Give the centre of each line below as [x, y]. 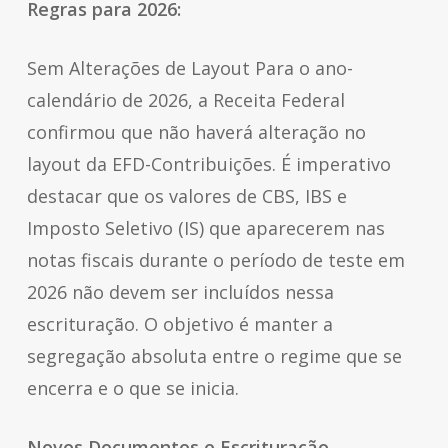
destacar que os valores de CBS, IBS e [186, 196]
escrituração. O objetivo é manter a [179, 324]
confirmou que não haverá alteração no [196, 132]
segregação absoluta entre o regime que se [214, 356]
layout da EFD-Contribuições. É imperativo [208, 164]
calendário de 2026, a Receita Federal [185, 100]
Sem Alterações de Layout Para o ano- [189, 68]
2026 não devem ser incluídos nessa [180, 292]
